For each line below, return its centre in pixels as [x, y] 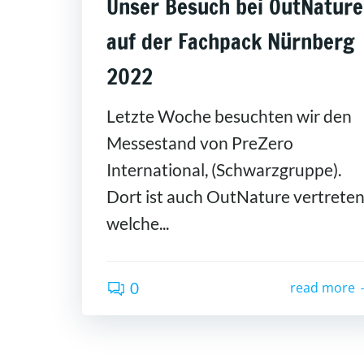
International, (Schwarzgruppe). [224, 169]
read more [323, 288]
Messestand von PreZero [200, 142]
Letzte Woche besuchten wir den [229, 115]
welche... [138, 223]
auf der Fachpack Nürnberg [230, 41]
